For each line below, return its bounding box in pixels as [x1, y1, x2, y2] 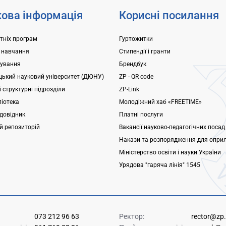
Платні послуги [119, 111, 163, 119]
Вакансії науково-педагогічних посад [119, 124, 225, 131]
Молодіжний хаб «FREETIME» [119, 98, 202, 106]
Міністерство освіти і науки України [119, 149, 221, 156]
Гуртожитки [119, 35, 153, 43]
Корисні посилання [119, 9, 219, 22]
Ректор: [119, 212, 144, 220]
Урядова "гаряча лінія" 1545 [119, 161, 200, 169]
